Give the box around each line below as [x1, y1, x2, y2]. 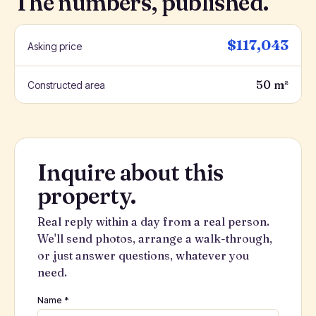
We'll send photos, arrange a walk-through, [37, 231, 272, 245]
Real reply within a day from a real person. [37, 214, 269, 229]
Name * [37, 295, 69, 305]
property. [37, 182, 136, 209]
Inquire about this [37, 159, 224, 186]
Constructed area [28, 79, 105, 91]
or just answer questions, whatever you [37, 248, 249, 262]
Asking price [28, 40, 82, 52]
